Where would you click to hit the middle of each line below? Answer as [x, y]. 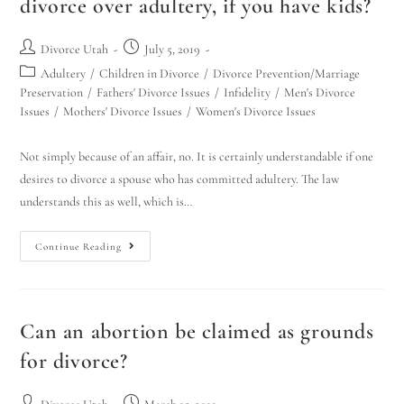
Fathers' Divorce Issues [154, 92]
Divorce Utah [75, 49]
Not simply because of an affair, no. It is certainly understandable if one [197, 156]
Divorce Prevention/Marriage [287, 73]
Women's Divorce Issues [256, 111]
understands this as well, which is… [106, 201]
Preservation [52, 92]
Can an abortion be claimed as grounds [197, 331]
